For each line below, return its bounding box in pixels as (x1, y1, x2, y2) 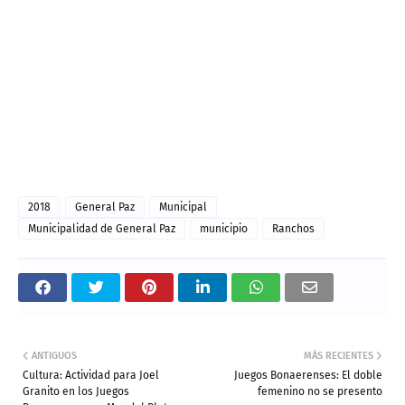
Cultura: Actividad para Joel (23, 369, 159, 382)
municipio (200, 222, 248, 236)
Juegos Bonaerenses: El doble (234, 369, 382, 382)
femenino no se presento (258, 385, 382, 399)
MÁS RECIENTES (304, 350, 373, 363)
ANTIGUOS (32, 350, 77, 363)
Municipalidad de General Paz (28, 222, 175, 236)
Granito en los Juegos (23, 385, 129, 399)
